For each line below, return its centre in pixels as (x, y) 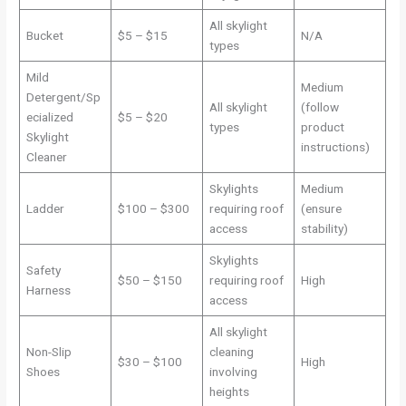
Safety (43, 270)
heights (229, 391)
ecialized (49, 116)
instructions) (335, 146)
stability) (324, 228)
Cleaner (46, 156)
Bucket (44, 35)
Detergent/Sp (63, 97)
